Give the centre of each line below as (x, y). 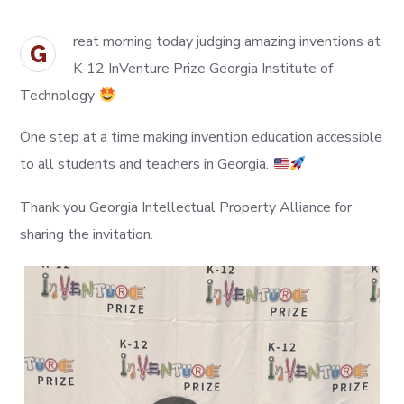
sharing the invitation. (87, 234)
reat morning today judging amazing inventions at (226, 41)
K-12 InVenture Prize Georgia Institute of (202, 69)
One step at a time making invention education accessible (202, 137)
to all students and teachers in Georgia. (147, 164)
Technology (60, 96)
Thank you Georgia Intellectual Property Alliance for (186, 207)
